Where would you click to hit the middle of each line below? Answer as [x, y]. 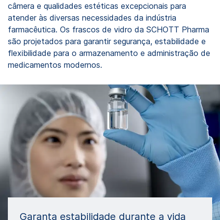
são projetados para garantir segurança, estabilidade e [107, 41]
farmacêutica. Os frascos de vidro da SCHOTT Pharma [109, 30]
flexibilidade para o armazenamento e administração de [109, 53]
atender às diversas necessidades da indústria [92, 18]
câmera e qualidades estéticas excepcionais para [97, 6]
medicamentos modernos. [55, 65]
